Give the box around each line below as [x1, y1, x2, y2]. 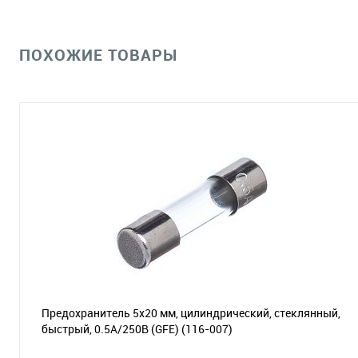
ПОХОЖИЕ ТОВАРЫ [19, 44, 177, 66]
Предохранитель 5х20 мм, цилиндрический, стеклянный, [42, 305, 340, 320]
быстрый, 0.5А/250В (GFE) [42, 321, 181, 336]
